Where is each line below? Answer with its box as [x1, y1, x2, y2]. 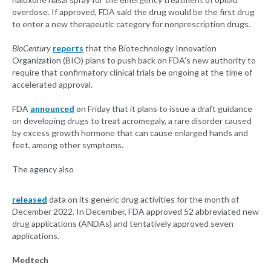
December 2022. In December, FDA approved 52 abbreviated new [12, 206, 259, 217]
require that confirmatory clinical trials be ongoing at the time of [12, 67, 252, 78]
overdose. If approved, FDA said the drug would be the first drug [12, 7, 255, 18]
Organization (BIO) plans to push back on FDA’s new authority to [12, 55, 256, 66]
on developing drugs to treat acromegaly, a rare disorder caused [12, 116, 252, 126]
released [12, 194, 47, 205]
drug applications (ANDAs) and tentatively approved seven [12, 218, 233, 229]
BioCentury [12, 43, 51, 54]
